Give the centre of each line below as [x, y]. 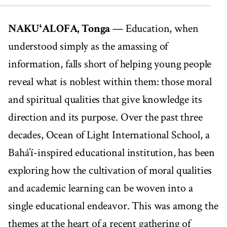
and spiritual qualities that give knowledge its [105, 100]
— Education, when [154, 29]
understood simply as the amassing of [88, 47]
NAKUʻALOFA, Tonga [59, 29]
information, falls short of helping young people [110, 64]
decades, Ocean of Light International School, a [109, 135]
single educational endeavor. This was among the [113, 206]
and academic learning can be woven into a [101, 188]
